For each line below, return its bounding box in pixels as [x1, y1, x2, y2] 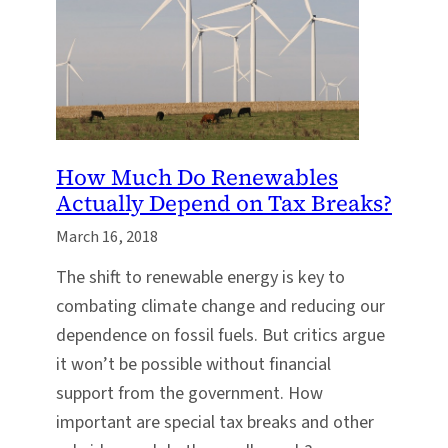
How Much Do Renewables [56, 162, 338, 193]
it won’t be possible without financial [56, 351, 331, 378]
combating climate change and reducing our [56, 293, 385, 320]
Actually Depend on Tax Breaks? [56, 188, 392, 219]
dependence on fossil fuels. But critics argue [56, 322, 385, 349]
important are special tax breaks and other [56, 409, 374, 436]
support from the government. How [56, 380, 323, 407]
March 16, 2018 [56, 225, 158, 250]
